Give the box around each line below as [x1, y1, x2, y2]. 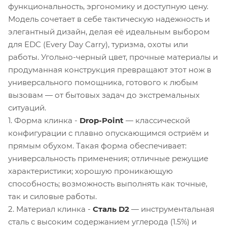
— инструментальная [129, 204, 214, 214]
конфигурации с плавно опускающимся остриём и [8, 128, 209, 138]
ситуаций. [8, 102, 46, 112]
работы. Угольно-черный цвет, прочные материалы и [8, 52, 218, 62]
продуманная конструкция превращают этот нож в [8, 64, 211, 74]
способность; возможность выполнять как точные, [8, 178, 207, 188]
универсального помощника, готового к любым [8, 77, 198, 87]
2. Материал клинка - [8, 204, 93, 214]
